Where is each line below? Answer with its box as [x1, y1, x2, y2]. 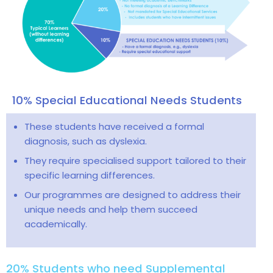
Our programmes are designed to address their [24, 188, 241, 201]
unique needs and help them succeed [24, 202, 197, 216]
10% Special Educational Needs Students [12, 92, 242, 108]
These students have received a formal [24, 119, 204, 133]
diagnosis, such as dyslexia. [24, 134, 147, 147]
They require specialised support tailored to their [24, 154, 246, 167]
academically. [24, 217, 87, 230]
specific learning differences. [24, 168, 155, 182]
